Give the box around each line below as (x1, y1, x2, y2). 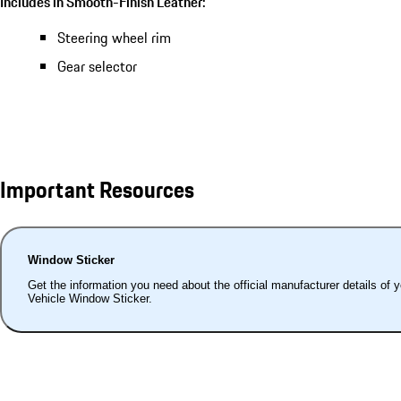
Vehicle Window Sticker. (27, 292, 152, 306)
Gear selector (57, 55, 137, 77)
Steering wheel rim (57, 26, 171, 48)
